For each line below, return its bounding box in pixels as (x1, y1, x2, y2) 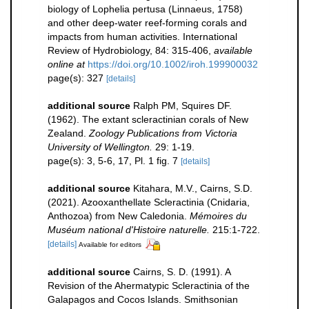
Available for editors (79, 240, 141, 248)
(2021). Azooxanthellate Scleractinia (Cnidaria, (48, 196, 250, 208)
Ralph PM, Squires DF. (133, 99, 232, 111)
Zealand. (48, 127, 89, 139)
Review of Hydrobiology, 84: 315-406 (48, 44, 208, 56)
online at (48, 58, 85, 70)
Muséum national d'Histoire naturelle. (48, 223, 210, 235)
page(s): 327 (48, 72, 106, 83)
